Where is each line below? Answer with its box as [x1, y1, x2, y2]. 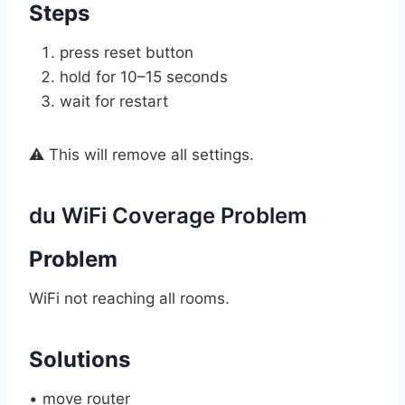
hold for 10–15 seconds [60, 67, 228, 86]
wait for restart [60, 91, 168, 110]
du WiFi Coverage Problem [29, 202, 307, 229]
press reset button [60, 42, 193, 61]
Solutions [29, 345, 130, 372]
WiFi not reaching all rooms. [29, 288, 230, 307]
